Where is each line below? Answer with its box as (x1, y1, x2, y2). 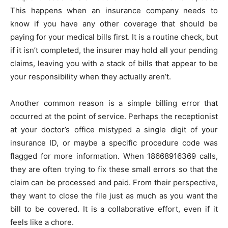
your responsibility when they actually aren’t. (10, 72, 171, 82)
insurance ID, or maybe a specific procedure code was (10, 138, 218, 148)
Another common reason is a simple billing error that (10, 98, 218, 108)
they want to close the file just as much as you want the (10, 191, 218, 201)
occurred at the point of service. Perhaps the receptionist (10, 111, 218, 122)
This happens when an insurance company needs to (10, 6, 218, 16)
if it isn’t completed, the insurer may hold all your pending (10, 45, 218, 55)
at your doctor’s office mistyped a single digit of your (10, 125, 218, 135)
